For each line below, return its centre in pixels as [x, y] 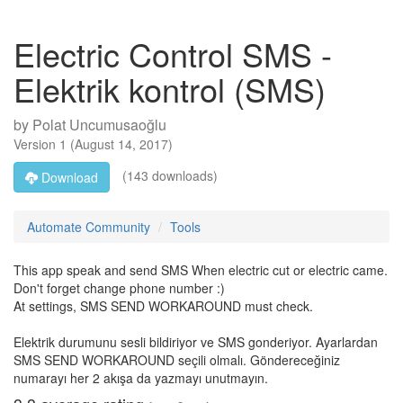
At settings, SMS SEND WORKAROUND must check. [163, 306]
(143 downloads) [168, 175]
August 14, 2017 [121, 144]
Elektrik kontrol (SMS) [170, 89]
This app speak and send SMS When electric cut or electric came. [201, 270]
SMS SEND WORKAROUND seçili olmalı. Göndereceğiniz [177, 360]
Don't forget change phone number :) [119, 288]
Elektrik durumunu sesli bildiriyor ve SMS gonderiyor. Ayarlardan [196, 342]
